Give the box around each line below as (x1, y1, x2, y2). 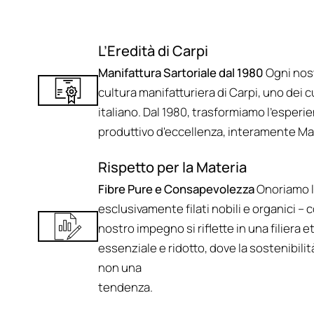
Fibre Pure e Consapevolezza (97, 181, 254, 197)
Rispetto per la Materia (97, 158, 247, 177)
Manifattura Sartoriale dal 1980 (97, 64, 266, 81)
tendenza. (97, 279, 153, 295)
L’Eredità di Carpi (97, 41, 208, 60)
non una (97, 259, 142, 275)
